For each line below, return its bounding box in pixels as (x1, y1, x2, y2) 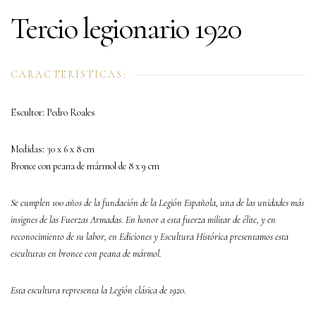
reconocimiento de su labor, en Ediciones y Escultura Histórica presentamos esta (11, 230, 288, 243)
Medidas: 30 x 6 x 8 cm (11, 142, 95, 155)
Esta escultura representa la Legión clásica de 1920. (11, 284, 186, 296)
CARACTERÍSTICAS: (11, 68, 127, 80)
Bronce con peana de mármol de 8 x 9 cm (11, 159, 159, 172)
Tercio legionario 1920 (11, 9, 241, 47)
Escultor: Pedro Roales (11, 106, 95, 119)
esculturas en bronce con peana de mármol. (11, 247, 162, 260)
